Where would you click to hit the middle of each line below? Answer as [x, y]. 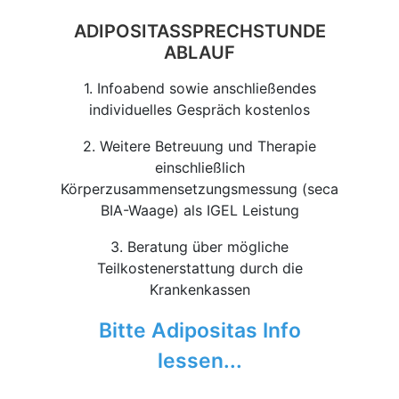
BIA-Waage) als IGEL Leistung [199, 211]
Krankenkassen [199, 290]
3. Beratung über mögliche [199, 247]
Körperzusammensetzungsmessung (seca [199, 189]
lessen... [199, 361]
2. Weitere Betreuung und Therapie [199, 147]
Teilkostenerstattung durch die [199, 269]
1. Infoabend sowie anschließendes [199, 88]
